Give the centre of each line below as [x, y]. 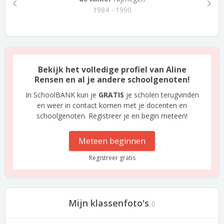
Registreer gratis [112, 158]
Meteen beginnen [112, 141]
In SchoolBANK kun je [62, 95]
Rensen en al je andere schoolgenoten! [112, 79]
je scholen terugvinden [161, 95]
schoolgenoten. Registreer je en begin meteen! [112, 116]
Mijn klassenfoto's [109, 203]
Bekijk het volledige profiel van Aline [112, 69]
